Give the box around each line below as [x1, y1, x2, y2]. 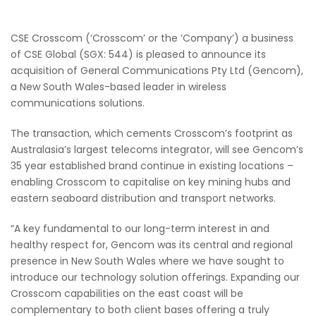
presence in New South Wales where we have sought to [11, 253, 284, 268]
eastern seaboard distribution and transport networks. [11, 190, 276, 205]
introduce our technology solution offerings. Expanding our [11, 269, 300, 284]
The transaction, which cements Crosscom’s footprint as [11, 126, 293, 140]
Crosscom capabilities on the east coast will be [11, 286, 243, 300]
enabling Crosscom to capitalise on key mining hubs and [11, 174, 291, 189]
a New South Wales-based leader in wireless [11, 79, 226, 94]
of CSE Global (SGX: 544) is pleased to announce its [11, 47, 266, 61]
